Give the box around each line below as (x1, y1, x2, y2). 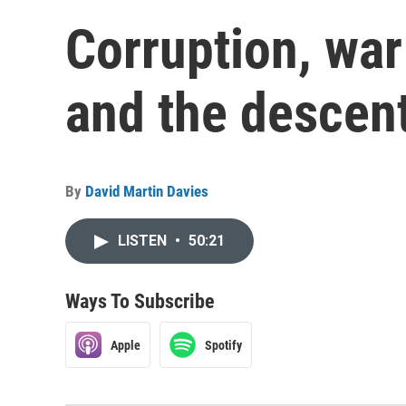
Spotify (205, 337, 242, 353)
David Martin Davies (85, 182, 208, 200)
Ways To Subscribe (65, 290, 215, 313)
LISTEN (118, 232, 170, 249)
